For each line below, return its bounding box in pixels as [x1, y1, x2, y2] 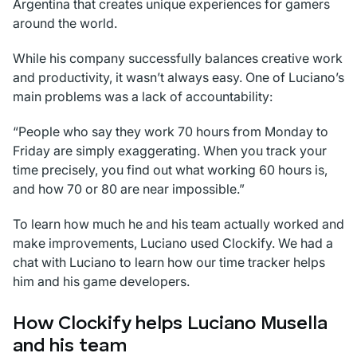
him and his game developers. [13, 273, 190, 290]
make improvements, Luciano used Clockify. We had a [13, 235, 333, 252]
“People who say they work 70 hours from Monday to [13, 124, 328, 140]
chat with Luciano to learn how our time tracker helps [13, 254, 325, 271]
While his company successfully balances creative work [13, 50, 343, 67]
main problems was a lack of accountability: [13, 88, 273, 105]
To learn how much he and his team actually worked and [13, 216, 344, 233]
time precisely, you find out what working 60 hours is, [13, 162, 328, 178]
